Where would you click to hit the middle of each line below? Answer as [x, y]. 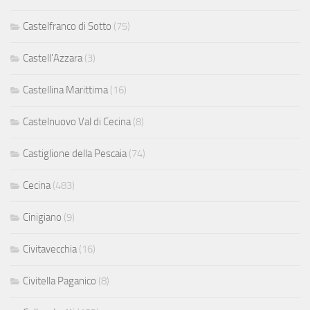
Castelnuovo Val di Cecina [77, 121]
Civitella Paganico [60, 281]
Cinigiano [42, 217]
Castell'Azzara [53, 58]
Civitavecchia [50, 249]
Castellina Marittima [65, 90]
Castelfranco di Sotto [67, 26]
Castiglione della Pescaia [75, 153]
